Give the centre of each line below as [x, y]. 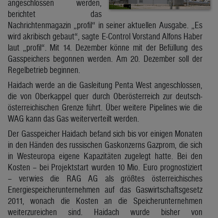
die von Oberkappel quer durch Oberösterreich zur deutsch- [105, 96]
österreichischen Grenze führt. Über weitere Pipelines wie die [105, 107]
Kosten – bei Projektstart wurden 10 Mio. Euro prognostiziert [105, 167]
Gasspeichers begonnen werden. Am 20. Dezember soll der [105, 58]
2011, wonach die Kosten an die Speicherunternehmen [105, 200]
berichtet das [55, 14]
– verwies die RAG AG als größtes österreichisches [105, 178]
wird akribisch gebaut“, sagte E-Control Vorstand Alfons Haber [105, 36]
